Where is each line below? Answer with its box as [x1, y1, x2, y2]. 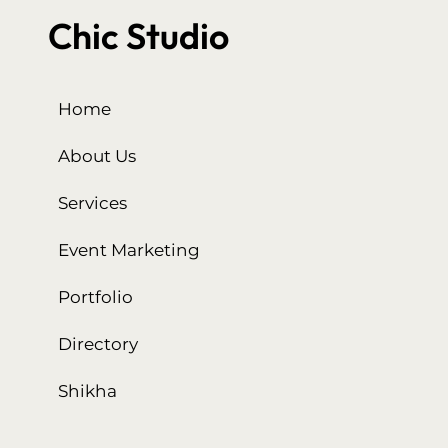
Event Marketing [58, 239, 201, 260]
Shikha [58, 380, 118, 401]
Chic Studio [48, 12, 237, 58]
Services [58, 192, 128, 213]
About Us [58, 145, 137, 166]
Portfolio [58, 286, 134, 307]
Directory [58, 333, 139, 354]
